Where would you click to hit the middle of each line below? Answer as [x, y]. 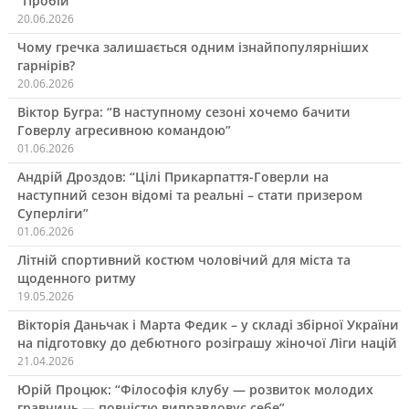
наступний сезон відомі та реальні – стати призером [189, 195]
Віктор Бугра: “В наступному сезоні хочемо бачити [184, 112]
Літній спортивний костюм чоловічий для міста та [184, 260]
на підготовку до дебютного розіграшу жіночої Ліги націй [207, 343]
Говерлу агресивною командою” [124, 131]
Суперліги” [52, 214]
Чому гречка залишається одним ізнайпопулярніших [193, 47]
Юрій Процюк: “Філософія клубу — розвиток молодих [195, 390]
